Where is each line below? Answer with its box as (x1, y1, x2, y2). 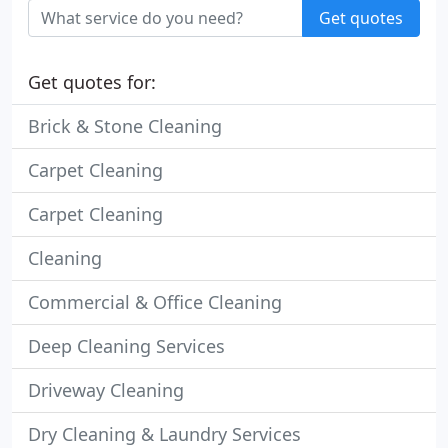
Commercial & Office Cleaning (28, 290, 282, 314)
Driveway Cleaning (28, 378, 184, 402)
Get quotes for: (28, 70, 156, 94)
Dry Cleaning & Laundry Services (28, 422, 301, 446)
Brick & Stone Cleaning (28, 114, 222, 138)
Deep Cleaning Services (28, 334, 225, 358)
